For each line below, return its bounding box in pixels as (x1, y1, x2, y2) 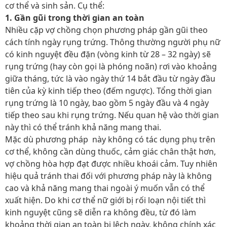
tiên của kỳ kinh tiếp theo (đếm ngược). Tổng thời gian (5, 85, 212, 96)
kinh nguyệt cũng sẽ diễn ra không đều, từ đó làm (5, 207, 196, 218)
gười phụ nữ (173, 36, 220, 48)
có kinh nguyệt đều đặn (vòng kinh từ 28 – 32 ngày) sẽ (5, 49, 211, 60)
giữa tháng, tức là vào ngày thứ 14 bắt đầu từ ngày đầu (5, 73, 215, 84)
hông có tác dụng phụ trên (112, 134, 215, 145)
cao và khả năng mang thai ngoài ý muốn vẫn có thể (5, 182, 205, 194)
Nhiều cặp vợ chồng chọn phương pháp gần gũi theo (5, 24, 208, 35)
